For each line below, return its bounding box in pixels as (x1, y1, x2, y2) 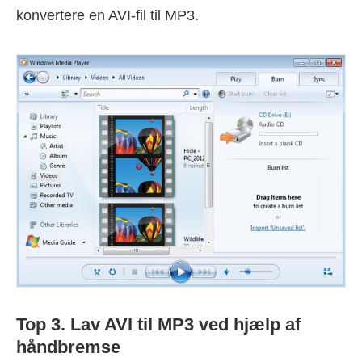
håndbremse (16, 336, 120, 357)
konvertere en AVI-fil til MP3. (16, 6, 199, 23)
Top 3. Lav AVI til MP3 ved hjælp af (16, 314, 301, 335)
